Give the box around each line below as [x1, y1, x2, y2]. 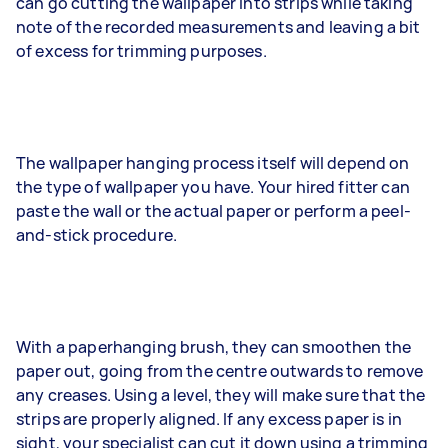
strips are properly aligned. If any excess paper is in [16, 408, 403, 430]
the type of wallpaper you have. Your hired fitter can [16, 176, 410, 198]
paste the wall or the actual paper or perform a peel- [16, 200, 411, 222]
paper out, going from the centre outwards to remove [16, 360, 424, 382]
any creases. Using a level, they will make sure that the [16, 384, 426, 406]
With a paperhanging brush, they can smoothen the [16, 336, 412, 358]
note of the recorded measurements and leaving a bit [16, 16, 421, 38]
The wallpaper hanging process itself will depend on [16, 152, 410, 174]
